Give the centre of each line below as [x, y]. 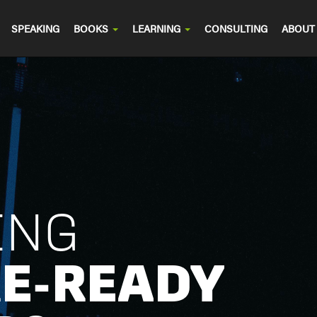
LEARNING [158, 28]
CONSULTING [236, 28]
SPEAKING [35, 28]
